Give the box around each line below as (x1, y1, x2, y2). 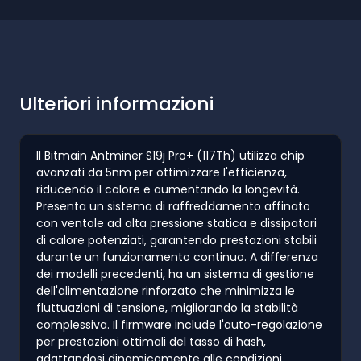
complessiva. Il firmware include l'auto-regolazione (36, 316, 322, 333)
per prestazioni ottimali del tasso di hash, (36, 333, 266, 350)
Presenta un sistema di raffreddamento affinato (36, 197, 310, 214)
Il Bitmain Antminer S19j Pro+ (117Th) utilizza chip (36, 147, 305, 164)
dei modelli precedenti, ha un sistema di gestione (36, 265, 314, 282)
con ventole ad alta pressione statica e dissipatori (36, 214, 317, 231)
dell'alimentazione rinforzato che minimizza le (36, 282, 295, 299)
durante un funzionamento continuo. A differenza (36, 248, 318, 265)
